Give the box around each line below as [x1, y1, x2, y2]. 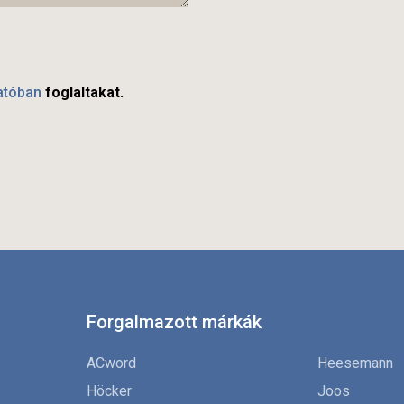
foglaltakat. [41, 84, 124, 102]
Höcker [87, 382, 132, 400]
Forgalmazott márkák [87, 311, 262, 334]
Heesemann [317, 354, 393, 372]
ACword [87, 354, 136, 372]
